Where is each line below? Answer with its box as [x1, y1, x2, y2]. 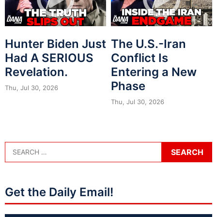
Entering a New [111, 64, 197, 79]
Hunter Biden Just [5, 36, 106, 51]
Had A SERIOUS [5, 50, 93, 65]
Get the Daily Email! [5, 185, 113, 199]
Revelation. [5, 64, 68, 79]
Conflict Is [111, 50, 168, 65]
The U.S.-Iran [111, 36, 186, 51]
